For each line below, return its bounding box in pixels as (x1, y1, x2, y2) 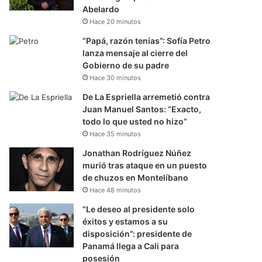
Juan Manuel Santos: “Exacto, (82, 104, 202, 114)
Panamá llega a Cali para (82, 241, 180, 251)
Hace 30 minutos (89, 74, 142, 82)
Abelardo (82, 4, 120, 14)
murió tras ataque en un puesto (82, 160, 208, 170)
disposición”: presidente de (82, 229, 192, 239)
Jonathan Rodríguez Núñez (82, 148, 192, 158)
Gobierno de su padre (82, 60, 170, 70)
